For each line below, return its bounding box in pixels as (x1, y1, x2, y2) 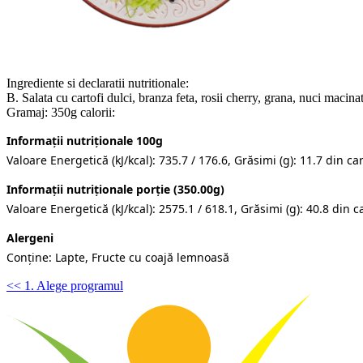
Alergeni (6, 229, 53, 246)
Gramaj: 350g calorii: (6, 105, 115, 119)
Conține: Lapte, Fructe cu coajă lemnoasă (6, 249, 229, 265)
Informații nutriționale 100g (6, 132, 163, 148)
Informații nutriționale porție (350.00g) (6, 181, 224, 197)
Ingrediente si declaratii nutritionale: (6, 75, 189, 90)
